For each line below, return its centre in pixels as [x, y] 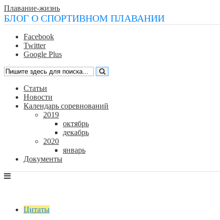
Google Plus [43, 54]
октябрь [76, 124]
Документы [43, 159]
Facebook [39, 37]
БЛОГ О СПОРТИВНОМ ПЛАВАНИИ [84, 18]
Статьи [35, 88]
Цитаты [37, 209]
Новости [38, 97]
